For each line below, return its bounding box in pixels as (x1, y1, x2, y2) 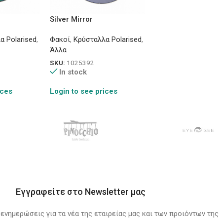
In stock (59, 68, 87, 77)
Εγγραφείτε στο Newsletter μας (15, 186, 146, 197)
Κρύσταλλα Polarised (73, 35, 142, 44)
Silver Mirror (49, 14, 93, 24)
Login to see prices (49, 87, 117, 96)
